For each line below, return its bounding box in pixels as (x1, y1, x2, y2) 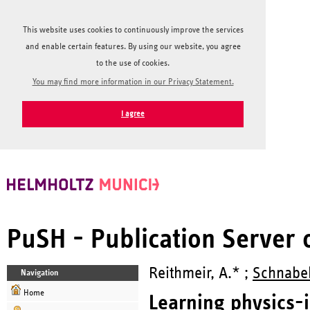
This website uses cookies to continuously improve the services (22, 26, 244, 35)
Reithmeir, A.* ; (149, 264, 253, 282)
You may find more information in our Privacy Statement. (32, 77, 234, 86)
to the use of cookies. (96, 59, 170, 68)
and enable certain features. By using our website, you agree (25, 42, 241, 51)
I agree (121, 109, 145, 118)
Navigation (21, 268, 58, 277)
